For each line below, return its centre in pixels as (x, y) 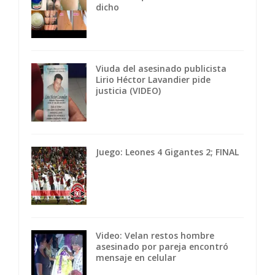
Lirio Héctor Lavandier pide (153, 80)
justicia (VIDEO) (128, 91)
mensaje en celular (136, 258)
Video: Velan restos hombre (155, 236)
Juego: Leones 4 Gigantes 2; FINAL (167, 152)
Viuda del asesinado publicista (161, 69)
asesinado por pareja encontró (162, 247)
